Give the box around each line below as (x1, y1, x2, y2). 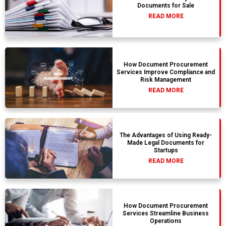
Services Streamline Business (123, 210, 209, 217)
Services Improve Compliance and (117, 69, 215, 76)
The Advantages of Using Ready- (120, 132, 212, 139)
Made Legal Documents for (127, 139, 205, 147)
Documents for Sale (137, 2, 195, 9)
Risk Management (140, 76, 192, 84)
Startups (153, 147, 178, 154)
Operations (150, 217, 182, 225)
